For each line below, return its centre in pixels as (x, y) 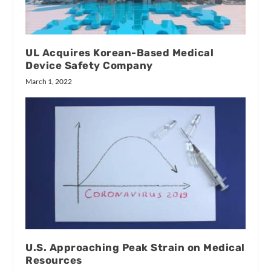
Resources (54, 260)
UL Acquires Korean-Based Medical (120, 53)
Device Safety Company (89, 66)
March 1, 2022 (49, 82)
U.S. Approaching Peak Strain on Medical (135, 248)
